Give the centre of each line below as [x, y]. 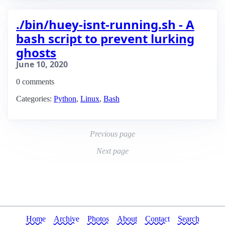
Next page [113, 151]
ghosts [36, 52]
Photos [98, 219]
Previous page [113, 134]
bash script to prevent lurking [105, 38]
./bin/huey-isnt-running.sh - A [105, 24]
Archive [66, 219]
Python [65, 99]
